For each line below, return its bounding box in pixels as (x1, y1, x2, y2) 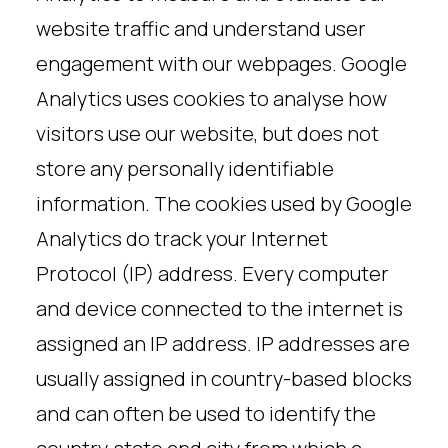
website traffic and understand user (36, 15, 366, 42)
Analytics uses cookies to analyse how (36, 85, 387, 112)
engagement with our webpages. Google (36, 50, 407, 77)
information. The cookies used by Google (36, 190, 412, 217)
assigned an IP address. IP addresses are (36, 330, 410, 357)
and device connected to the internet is (36, 295, 403, 322)
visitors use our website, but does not (36, 120, 379, 147)
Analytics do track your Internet (36, 225, 328, 252)
